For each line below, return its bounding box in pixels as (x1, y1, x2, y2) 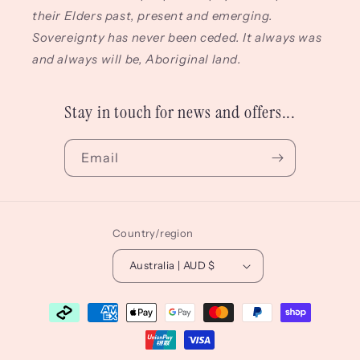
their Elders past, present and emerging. (32, 7, 274, 23)
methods (27, 318, 81, 334)
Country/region (112, 226, 194, 239)
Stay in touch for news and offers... (63, 100, 297, 124)
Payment (27, 297, 82, 313)
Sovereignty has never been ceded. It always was (32, 29, 322, 45)
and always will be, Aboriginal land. (32, 51, 242, 67)
